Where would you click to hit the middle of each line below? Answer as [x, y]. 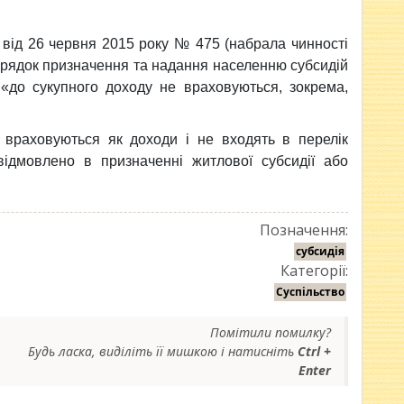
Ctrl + [314, 351]
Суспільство [310, 292]
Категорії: [314, 271]
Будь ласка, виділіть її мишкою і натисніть [163, 351]
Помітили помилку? [271, 332]
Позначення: [304, 230]
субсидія [320, 251]
